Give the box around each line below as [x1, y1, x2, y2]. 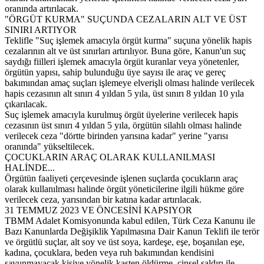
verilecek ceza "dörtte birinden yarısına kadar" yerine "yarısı [5, 130, 228, 141]
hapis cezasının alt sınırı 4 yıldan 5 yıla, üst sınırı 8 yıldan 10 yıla [5, 88, 244, 98]
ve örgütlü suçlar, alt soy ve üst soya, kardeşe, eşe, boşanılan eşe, [5, 236, 245, 247]
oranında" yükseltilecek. [5, 141, 94, 151]
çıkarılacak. [5, 98, 47, 109]
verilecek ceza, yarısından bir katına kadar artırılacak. [5, 194, 202, 204]
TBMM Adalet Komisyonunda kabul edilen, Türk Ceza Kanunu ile [5, 215, 255, 226]
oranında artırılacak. [5, 3, 78, 14]
